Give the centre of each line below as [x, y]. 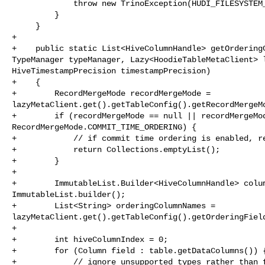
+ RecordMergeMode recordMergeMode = [114, 93]
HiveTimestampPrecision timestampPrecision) [111, 71]
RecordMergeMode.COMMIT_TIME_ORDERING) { [104, 127]
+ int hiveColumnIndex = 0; [90, 239]
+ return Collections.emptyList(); [116, 149]
